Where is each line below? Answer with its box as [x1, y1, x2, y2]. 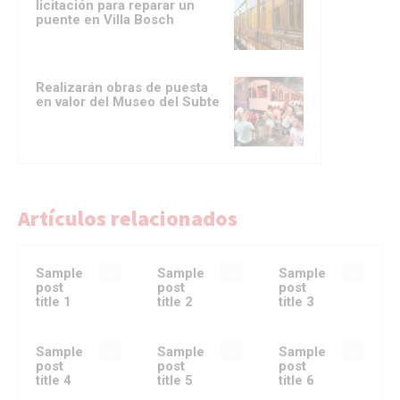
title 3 [278, 293, 314, 310]
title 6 [278, 371, 314, 388]
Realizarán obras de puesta [36, 79, 208, 96]
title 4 [36, 371, 71, 388]
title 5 [156, 371, 193, 388]
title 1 [36, 293, 71, 310]
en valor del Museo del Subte [36, 93, 220, 110]
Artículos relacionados [18, 204, 237, 232]
